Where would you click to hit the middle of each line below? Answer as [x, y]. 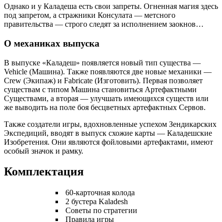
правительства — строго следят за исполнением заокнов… [104, 24]
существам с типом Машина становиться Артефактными [100, 89]
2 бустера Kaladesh [96, 202]
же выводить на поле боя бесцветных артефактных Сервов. [105, 107]
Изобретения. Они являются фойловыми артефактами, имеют [109, 142]
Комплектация [44, 172]
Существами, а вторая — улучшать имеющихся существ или [106, 98]
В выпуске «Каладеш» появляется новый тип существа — [102, 62]
